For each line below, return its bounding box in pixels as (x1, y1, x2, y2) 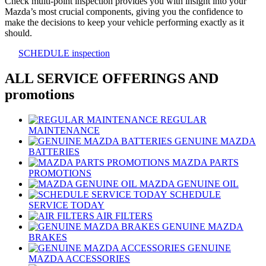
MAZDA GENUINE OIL (140, 178, 239, 189)
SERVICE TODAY (28, 199, 104, 210)
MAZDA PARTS (172, 157, 239, 167)
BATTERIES (28, 146, 80, 157)
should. (5, 28, 32, 39)
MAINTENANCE (28, 125, 100, 135)
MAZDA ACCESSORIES (28, 253, 130, 264)
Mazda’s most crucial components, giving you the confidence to (5, 7, 243, 17)
